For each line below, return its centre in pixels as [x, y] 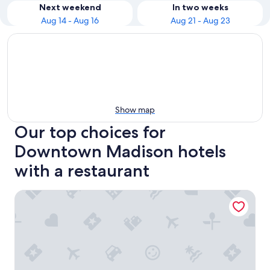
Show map [135, 110]
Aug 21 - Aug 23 [200, 20]
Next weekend [70, 7]
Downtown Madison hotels [120, 151]
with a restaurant [82, 171]
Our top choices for [90, 132]
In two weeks [200, 7]
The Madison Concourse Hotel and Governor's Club [127, 196]
